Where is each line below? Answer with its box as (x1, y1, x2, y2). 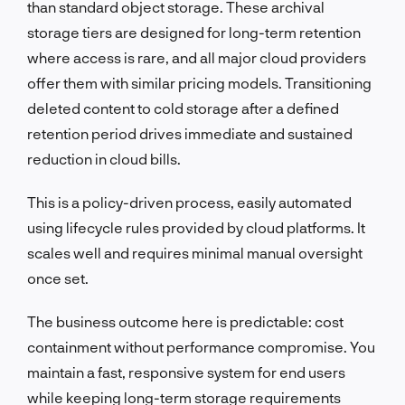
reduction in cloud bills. (27, 149, 181, 167)
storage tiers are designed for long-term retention (27, 23, 361, 41)
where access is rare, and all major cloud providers (27, 48, 366, 66)
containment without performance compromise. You (27, 337, 375, 355)
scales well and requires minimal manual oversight (27, 243, 363, 261)
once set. (27, 268, 89, 287)
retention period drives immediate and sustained (27, 124, 353, 142)
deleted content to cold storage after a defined (27, 99, 339, 117)
